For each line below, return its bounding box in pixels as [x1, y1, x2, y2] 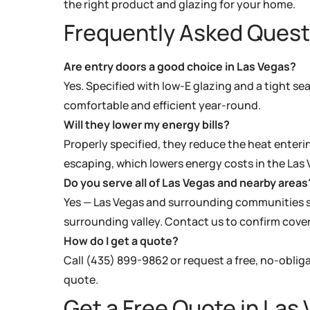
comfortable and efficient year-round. [64, 97, 261, 113]
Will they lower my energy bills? [64, 116, 230, 132]
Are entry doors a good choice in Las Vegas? [64, 58, 296, 74]
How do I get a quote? [64, 232, 179, 248]
